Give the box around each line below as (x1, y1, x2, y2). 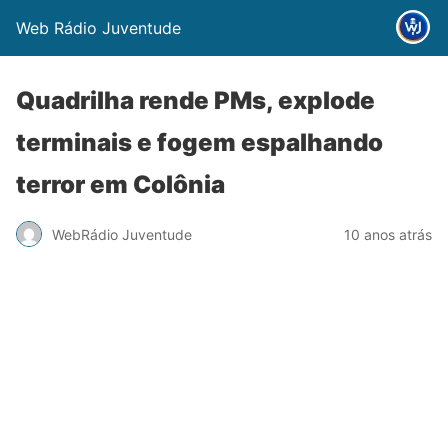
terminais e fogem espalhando (16, 128, 383, 157)
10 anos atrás (344, 225, 432, 243)
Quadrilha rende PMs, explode (16, 86, 375, 115)
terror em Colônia (16, 170, 225, 199)
